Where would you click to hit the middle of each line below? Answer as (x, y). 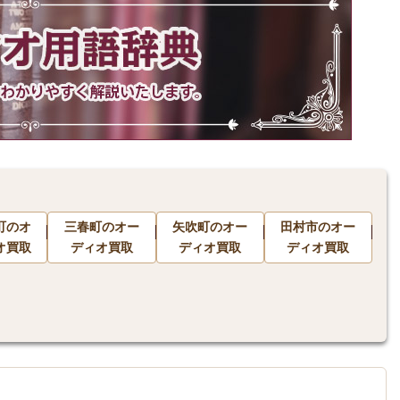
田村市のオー (318, 227)
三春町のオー (102, 227)
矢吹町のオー (210, 227)
